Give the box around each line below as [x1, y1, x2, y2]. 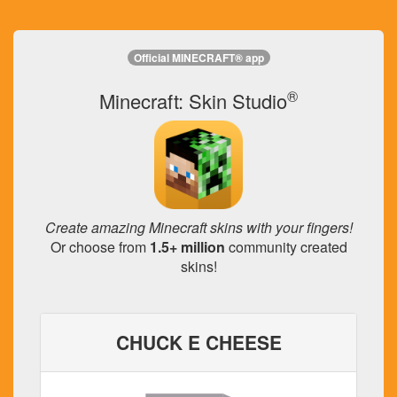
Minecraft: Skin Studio [99, 87, 287, 114]
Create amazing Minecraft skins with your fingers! [44, 217, 353, 237]
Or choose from [50, 237, 150, 257]
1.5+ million [149, 237, 225, 257]
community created [224, 237, 347, 257]
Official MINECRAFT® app [133, 50, 264, 66]
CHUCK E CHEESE [115, 329, 282, 355]
